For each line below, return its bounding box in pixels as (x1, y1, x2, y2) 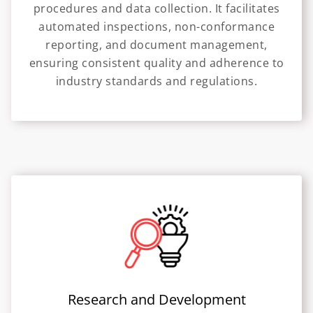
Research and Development (67, 289, 246, 309)
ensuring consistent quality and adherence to (29, 54, 284, 71)
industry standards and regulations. (55, 73, 258, 89)
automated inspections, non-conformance (38, 18, 275, 34)
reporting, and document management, (45, 36, 268, 52)
